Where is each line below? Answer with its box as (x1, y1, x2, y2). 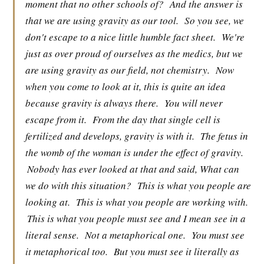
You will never (164, 96, 223, 110)
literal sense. (25, 228, 79, 242)
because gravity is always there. (25, 96, 159, 110)
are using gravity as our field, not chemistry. (25, 63, 210, 77)
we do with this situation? (25, 179, 131, 192)
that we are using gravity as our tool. (25, 14, 179, 27)
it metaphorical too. (25, 245, 108, 258)
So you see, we (184, 14, 244, 27)
